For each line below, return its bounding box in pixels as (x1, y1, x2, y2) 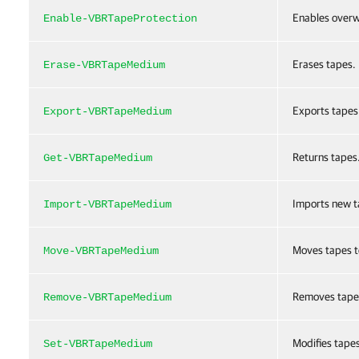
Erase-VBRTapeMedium (43, 58, 165, 71)
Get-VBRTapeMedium (43, 151, 152, 164)
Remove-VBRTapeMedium (43, 291, 171, 304)
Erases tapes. (292, 58, 356, 71)
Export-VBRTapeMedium (43, 105, 171, 118)
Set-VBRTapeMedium (43, 337, 152, 350)
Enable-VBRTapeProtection (43, 12, 197, 25)
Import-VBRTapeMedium (43, 198, 171, 211)
